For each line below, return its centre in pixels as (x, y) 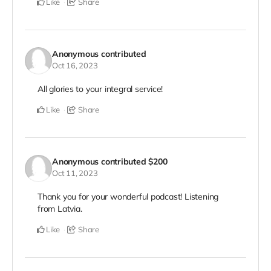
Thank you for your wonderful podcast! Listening (128, 197)
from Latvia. (60, 209)
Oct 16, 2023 (75, 65)
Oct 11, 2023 (75, 173)
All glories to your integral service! (100, 89)
